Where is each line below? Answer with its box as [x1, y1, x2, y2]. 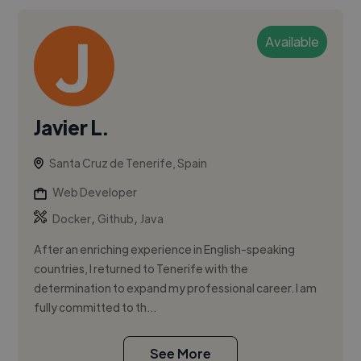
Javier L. [34, 114, 109, 140]
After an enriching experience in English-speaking [34, 242, 296, 257]
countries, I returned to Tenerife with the [34, 261, 249, 276]
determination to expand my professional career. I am [34, 280, 317, 296]
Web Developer [52, 185, 138, 200]
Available [264, 33, 319, 51]
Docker [52, 211, 92, 226]
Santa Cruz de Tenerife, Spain [49, 156, 208, 171]
